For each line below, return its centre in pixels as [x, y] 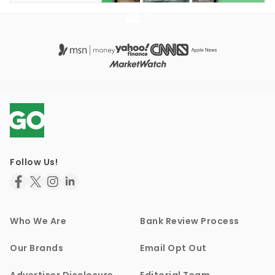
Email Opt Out [173, 248]
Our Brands [37, 248]
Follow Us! [34, 162]
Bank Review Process [190, 221]
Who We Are [38, 221]
